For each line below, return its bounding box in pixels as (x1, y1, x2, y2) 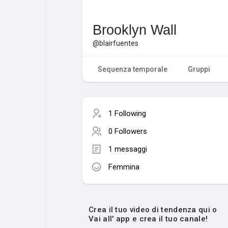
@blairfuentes (93, 39, 138, 47)
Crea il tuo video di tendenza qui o (89, 205, 217, 214)
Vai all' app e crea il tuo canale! (89, 214, 208, 223)
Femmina (108, 162, 139, 172)
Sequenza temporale (98, 65, 167, 73)
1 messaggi (108, 144, 147, 154)
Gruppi (188, 65, 210, 73)
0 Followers (108, 126, 147, 136)
